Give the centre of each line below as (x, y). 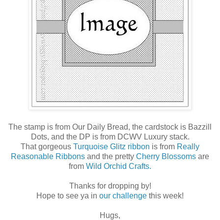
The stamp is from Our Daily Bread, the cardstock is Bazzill (110, 127)
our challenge (123, 196)
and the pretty (111, 157)
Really (188, 147)
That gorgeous (47, 147)
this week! (165, 196)
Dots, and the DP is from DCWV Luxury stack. (110, 137)
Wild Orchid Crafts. (119, 166)
